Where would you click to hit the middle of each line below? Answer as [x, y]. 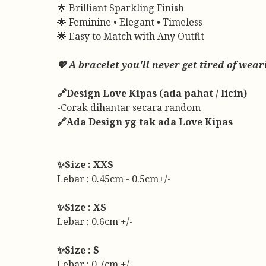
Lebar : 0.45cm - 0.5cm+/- [114, 179]
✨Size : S [78, 250]
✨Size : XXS [85, 164]
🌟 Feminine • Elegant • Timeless [130, 22]
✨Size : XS [82, 207]
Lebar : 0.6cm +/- [95, 221]
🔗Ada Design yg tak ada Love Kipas [145, 122]
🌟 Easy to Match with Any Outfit [131, 36]
